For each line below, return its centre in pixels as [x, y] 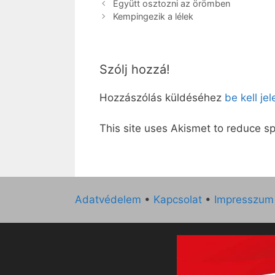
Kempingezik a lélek [153, 16]
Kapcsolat [178, 199]
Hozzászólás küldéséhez [162, 97]
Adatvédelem [108, 199]
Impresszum [244, 199]
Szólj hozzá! [135, 69]
